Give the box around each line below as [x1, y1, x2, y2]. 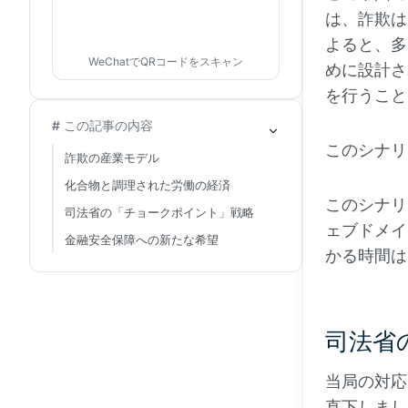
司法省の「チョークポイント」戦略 [65, 205, 254, 219]
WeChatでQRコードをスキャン [88, 55, 243, 68]
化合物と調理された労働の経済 [65, 178, 230, 192]
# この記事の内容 [52, 117, 153, 133]
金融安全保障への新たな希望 [65, 232, 219, 247]
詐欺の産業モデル [65, 150, 159, 165]
